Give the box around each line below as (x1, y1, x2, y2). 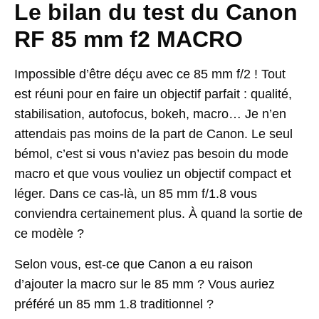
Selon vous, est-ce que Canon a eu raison (14, 256, 253, 271)
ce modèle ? (14, 226, 88, 241)
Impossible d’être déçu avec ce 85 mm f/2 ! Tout (14, 67, 286, 82)
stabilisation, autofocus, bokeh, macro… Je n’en (14, 107, 286, 122)
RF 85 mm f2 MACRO (14, 26, 249, 53)
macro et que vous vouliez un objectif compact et (14, 167, 291, 182)
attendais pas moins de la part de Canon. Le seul (14, 127, 293, 142)
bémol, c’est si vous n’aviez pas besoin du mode (14, 147, 288, 162)
